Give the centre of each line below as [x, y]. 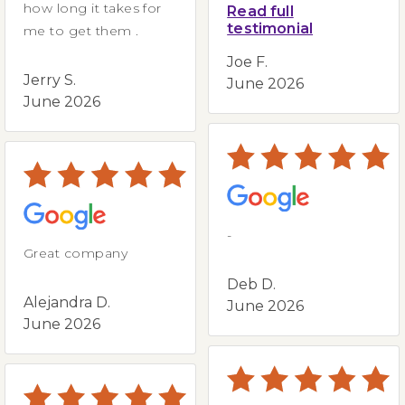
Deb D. [254, 284]
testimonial [270, 28]
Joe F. [250, 61]
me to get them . [81, 30]
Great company [76, 253]
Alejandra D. [69, 302]
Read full [260, 11]
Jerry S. [52, 80]
